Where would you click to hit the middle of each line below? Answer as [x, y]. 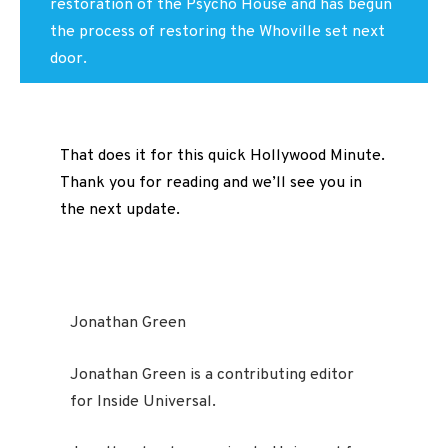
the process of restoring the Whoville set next [217, 32]
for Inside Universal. [143, 401]
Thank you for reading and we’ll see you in [211, 182]
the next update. [120, 209]
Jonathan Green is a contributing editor [212, 374]
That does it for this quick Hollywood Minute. [222, 155]
